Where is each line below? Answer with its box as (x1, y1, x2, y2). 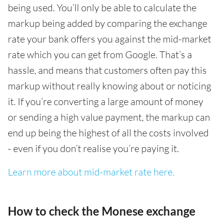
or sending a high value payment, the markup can (8, 110, 210, 123)
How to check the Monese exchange (8, 203, 196, 218)
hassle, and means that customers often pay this (8, 64, 207, 76)
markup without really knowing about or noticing (8, 79, 211, 92)
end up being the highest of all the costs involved (8, 126, 209, 139)
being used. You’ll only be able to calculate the (8, 1, 197, 14)
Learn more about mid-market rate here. (8, 165, 175, 178)
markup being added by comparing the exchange (8, 17, 207, 29)
